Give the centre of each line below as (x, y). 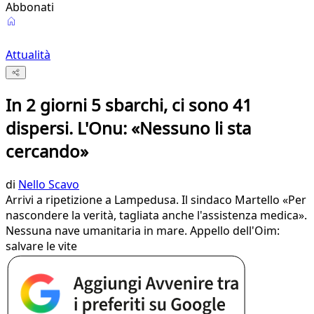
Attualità (28, 55)
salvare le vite (41, 246)
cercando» (47, 151)
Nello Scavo (49, 185)
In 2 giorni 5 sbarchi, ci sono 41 (129, 105)
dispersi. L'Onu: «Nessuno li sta (128, 128)
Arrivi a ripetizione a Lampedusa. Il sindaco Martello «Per (156, 200)
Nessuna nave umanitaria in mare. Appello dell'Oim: (143, 231)
